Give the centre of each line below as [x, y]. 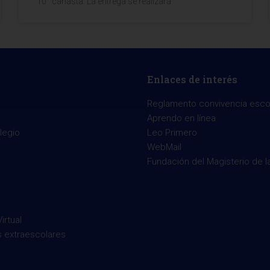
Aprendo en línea [181, 118]
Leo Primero [172, 133]
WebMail [164, 147]
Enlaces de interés [192, 80]
